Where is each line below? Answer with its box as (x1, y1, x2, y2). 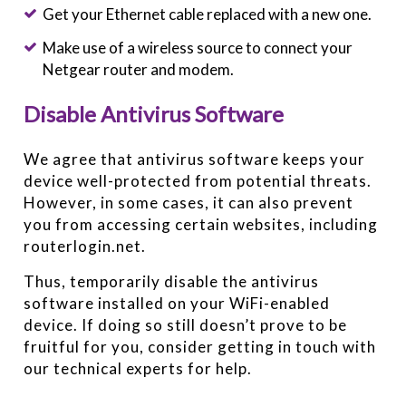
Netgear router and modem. (42, 60, 234, 80)
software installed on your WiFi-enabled (24, 293, 331, 313)
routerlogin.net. (24, 236, 147, 256)
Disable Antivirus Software (24, 100, 285, 127)
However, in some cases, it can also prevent (24, 192, 354, 212)
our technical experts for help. (24, 358, 253, 378)
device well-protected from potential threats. (24, 170, 372, 190)
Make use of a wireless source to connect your (42, 38, 353, 58)
